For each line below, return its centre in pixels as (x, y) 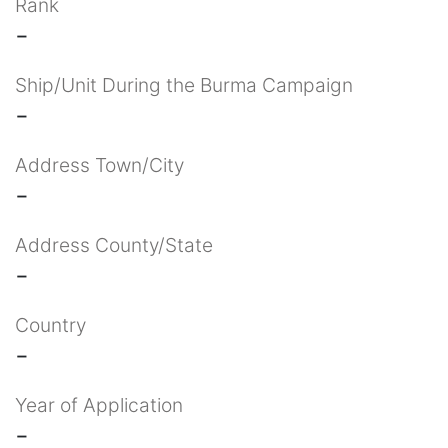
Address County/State (114, 244)
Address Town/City (99, 164)
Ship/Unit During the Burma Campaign (184, 84)
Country (50, 324)
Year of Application (99, 404)
